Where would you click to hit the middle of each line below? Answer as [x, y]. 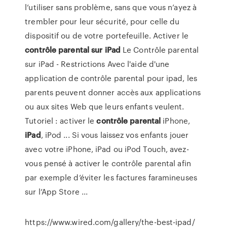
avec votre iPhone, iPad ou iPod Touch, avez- [107, 149]
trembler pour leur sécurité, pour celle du [102, 21]
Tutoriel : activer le [61, 121]
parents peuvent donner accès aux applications [113, 92]
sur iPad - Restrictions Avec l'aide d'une [97, 64]
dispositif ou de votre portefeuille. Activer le [107, 35]
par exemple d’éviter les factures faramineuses [111, 177]
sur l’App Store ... [56, 192]
